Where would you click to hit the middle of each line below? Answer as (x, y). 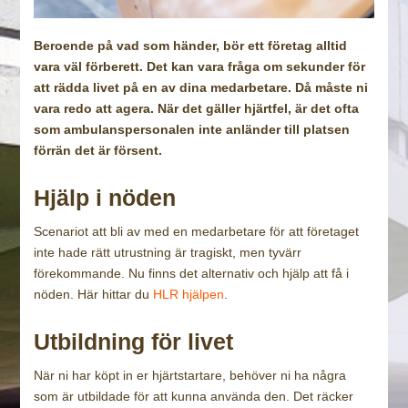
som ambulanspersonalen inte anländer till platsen (192, 129)
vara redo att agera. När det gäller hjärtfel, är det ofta (197, 108)
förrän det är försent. (98, 150)
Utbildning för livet (134, 341)
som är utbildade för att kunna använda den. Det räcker (194, 396)
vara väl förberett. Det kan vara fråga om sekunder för (200, 66)
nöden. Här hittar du (94, 294)
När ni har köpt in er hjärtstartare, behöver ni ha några (190, 375)
